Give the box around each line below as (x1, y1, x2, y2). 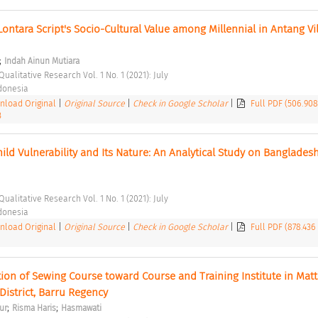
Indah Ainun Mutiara (4, 55, 79, 66)
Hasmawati (60, 302, 102, 313)
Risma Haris (11, 302, 56, 313)
